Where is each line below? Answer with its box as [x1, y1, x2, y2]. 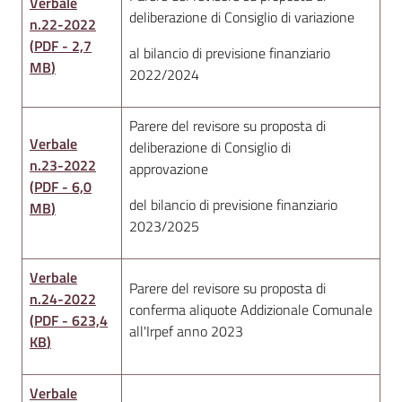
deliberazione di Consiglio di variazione [129, 6, 354, 28]
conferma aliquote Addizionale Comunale [129, 299, 372, 320]
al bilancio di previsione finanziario [129, 42, 330, 64]
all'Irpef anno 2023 [129, 320, 243, 342]
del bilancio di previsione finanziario [129, 194, 337, 215]
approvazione [129, 158, 208, 179]
